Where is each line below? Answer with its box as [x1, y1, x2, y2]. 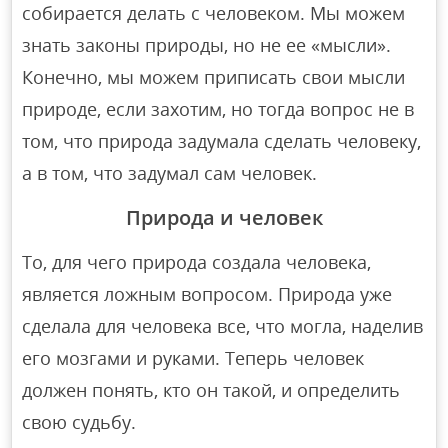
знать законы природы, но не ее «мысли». [22, 33, 392, 58]
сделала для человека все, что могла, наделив [22, 314, 424, 339]
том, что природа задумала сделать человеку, [22, 129, 422, 154]
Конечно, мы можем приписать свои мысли [22, 65, 406, 90]
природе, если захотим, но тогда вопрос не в [22, 97, 415, 122]
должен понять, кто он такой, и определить [22, 378, 401, 403]
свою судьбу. [22, 410, 137, 435]
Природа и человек [125, 204, 323, 232]
